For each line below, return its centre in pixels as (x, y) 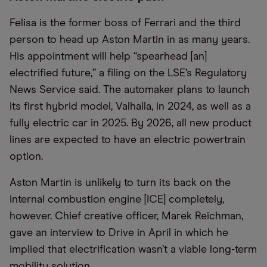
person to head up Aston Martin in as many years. (130, 40)
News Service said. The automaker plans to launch (130, 90)
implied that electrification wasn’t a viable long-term (133, 250)
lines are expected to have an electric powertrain (128, 140)
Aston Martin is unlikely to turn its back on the (120, 183)
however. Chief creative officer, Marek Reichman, (126, 216)
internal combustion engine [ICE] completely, (117, 200)
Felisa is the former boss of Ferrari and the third (125, 23)
